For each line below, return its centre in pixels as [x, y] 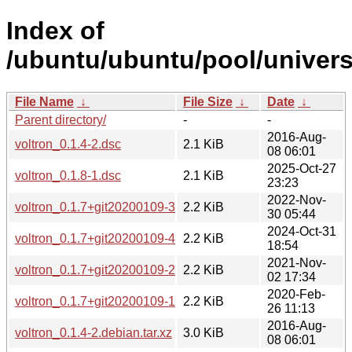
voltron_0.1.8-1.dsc [68, 175]
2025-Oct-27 [302, 168]
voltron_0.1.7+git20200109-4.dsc [106, 238]
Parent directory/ [60, 119]
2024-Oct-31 [302, 231]
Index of [55, 31]
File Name [44, 101]
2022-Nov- [297, 200]
